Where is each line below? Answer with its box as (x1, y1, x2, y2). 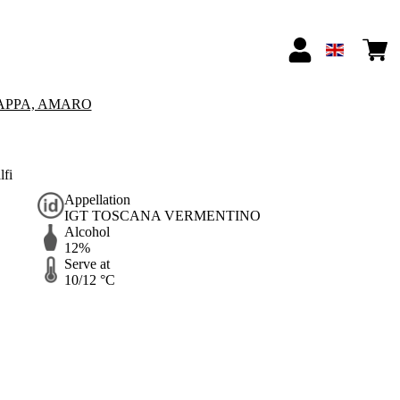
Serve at (63, 256, 110, 272)
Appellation (63, 192, 130, 208)
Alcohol (63, 224, 110, 240)
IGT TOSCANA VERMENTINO (63, 208, 261, 224)
